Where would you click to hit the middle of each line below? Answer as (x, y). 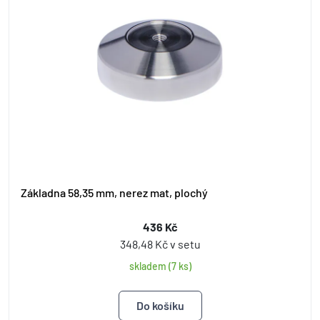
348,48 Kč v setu (160, 244)
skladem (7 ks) (160, 266)
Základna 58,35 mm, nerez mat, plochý (114, 192)
